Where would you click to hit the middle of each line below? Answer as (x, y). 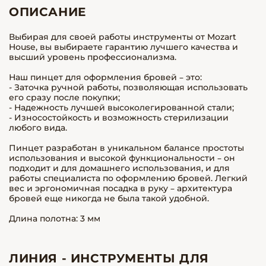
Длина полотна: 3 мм (55, 218)
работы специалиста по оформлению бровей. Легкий (128, 178)
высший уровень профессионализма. (93, 57)
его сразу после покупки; (64, 97)
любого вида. (38, 128)
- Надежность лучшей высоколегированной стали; (121, 107)
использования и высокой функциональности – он (122, 158)
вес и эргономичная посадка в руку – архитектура (121, 188)
